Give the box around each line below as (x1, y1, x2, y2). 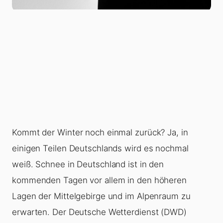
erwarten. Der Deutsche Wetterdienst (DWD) (12, 207, 187, 217)
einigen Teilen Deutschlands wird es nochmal (12, 143, 189, 153)
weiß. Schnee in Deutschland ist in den (12, 159, 164, 169)
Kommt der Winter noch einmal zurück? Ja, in (12, 127, 188, 137)
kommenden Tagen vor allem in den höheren (12, 175, 187, 185)
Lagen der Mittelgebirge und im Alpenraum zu (12, 191, 191, 201)
